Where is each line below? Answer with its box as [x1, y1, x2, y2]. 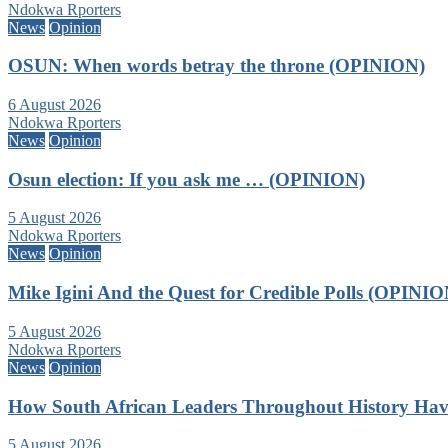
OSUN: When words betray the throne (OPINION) [8, 55, 425, 77]
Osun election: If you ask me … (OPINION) [8, 168, 365, 190]
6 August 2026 [8, 96, 101, 113]
